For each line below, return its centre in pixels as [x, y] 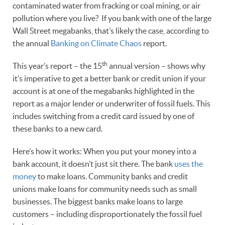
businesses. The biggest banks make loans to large [98, 201]
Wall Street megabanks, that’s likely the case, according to [111, 30]
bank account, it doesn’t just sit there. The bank [93, 163]
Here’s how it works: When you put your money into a [104, 151]
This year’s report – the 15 [57, 66]
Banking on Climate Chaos [96, 43]
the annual [32, 43]
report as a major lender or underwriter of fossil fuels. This [111, 103]
